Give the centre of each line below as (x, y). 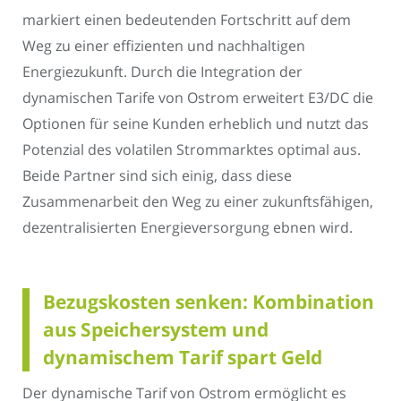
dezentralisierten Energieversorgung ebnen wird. (188, 228)
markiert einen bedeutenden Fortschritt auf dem (187, 20)
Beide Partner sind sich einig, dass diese (157, 176)
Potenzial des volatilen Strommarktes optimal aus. (192, 150)
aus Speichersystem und (156, 329)
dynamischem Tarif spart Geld (183, 357)
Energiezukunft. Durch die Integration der (162, 72)
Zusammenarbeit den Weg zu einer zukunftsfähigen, (198, 202)
